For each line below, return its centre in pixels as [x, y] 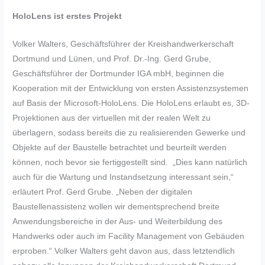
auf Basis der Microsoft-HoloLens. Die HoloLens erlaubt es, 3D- [131, 104]
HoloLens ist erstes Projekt [67, 17]
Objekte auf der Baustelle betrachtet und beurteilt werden [120, 148]
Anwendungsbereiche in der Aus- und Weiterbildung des [118, 222]
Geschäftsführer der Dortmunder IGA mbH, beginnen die [119, 74]
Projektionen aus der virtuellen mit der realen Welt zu [112, 118]
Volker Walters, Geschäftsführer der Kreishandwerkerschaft [123, 44]
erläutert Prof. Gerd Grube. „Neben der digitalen [103, 192]
